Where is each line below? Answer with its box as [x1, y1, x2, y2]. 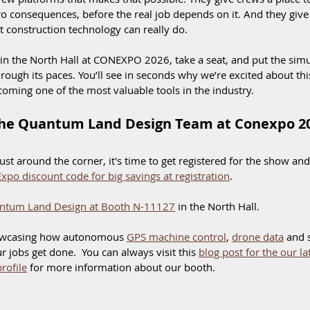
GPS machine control [127, 230, 226, 244]
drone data [232, 230, 284, 244]
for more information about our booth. [27, 260, 218, 274]
